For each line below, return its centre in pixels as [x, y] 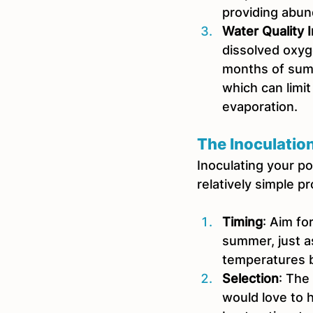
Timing [242, 222]
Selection [250, 278]
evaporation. [263, 107]
